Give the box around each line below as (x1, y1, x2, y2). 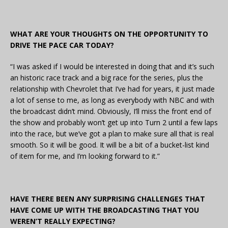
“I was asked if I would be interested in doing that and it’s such (10, 62, 214, 72)
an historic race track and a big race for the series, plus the (10, 73, 203, 83)
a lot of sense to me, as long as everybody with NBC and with (10, 95, 214, 105)
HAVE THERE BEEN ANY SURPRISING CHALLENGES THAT (10, 194, 205, 204)
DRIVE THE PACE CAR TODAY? (10, 40, 114, 50)
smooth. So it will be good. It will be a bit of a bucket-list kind (10, 140, 209, 150)
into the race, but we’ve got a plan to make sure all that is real (10, 129, 214, 139)
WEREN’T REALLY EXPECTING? (10, 216, 116, 226)
